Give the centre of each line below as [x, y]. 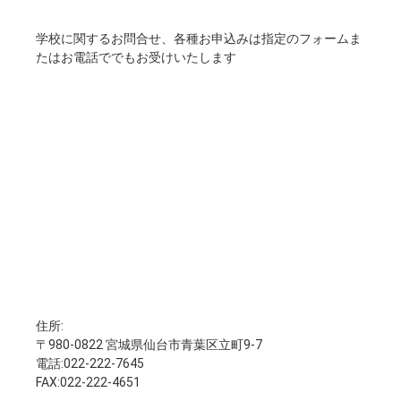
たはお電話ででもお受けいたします [136, 58]
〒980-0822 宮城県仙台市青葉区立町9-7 [149, 344]
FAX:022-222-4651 [88, 382]
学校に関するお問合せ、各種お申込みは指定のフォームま [199, 39]
